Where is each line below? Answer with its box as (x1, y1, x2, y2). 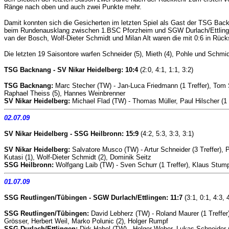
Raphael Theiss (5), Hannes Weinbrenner (4, 89, 125, 97)
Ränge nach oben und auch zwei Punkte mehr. (4, 3, 142, 11)
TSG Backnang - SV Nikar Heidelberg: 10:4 (4, 66, 138, 74)
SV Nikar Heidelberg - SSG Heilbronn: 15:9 (4, 130, 139, 138)
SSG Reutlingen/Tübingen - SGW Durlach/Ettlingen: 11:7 (4, 194, 182, 201)
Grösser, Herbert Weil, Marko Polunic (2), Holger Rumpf (4, 217, 168, 225)
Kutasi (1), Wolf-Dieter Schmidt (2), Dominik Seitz (4, 153, 151, 161)
